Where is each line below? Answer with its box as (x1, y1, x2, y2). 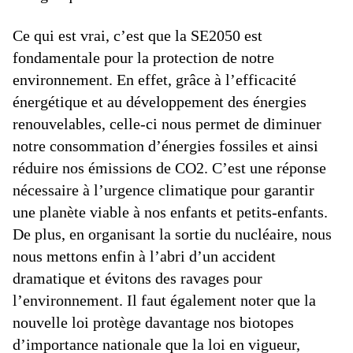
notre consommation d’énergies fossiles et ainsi (13, 137, 318, 154)
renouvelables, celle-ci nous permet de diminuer (13, 115, 321, 132)
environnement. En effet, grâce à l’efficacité (13, 71, 296, 88)
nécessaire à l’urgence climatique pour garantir (13, 181, 314, 199)
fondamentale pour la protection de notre (13, 49, 274, 66)
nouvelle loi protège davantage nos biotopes (13, 314, 294, 331)
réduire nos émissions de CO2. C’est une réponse (13, 159, 326, 176)
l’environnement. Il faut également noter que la (13, 292, 316, 309)
